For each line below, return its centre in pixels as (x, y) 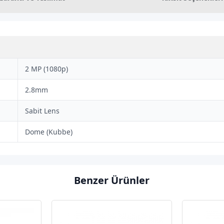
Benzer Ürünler (112, 180)
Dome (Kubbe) (49, 132)
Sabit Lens (42, 111)
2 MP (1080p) (47, 69)
